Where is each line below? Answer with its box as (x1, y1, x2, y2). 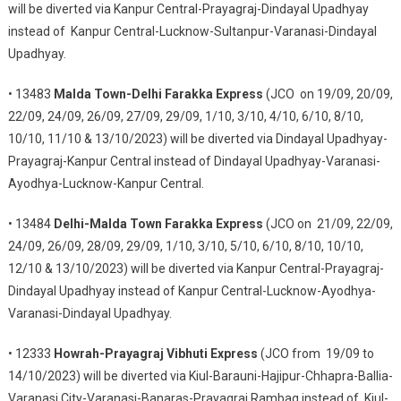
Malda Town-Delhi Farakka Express (53, 87, 263, 101)
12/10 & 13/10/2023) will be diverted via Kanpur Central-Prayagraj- (7, 261, 384, 276)
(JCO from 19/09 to (257, 346, 374, 361)
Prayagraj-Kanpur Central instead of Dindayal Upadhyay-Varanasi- (7, 154, 380, 168)
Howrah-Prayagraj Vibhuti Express (53, 346, 258, 361)
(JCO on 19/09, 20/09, (262, 87, 393, 101)
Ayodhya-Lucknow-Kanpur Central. (7, 176, 204, 191)
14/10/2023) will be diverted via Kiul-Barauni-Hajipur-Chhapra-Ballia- (7, 369, 393, 383)
